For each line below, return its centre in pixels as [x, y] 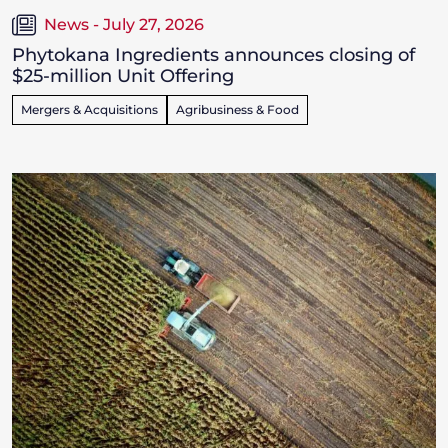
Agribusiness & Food [237, 109]
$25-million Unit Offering [123, 75]
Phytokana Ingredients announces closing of [213, 54]
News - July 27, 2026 [124, 24]
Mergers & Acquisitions [89, 109]
